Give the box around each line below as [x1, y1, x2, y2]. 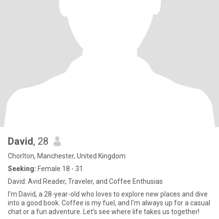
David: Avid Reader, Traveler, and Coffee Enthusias [8, 177, 163, 185]
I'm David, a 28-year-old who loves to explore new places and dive [8, 190, 208, 198]
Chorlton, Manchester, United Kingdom [8, 152, 126, 160]
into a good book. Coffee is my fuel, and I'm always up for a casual [8, 199, 210, 207]
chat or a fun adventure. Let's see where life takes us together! [8, 208, 199, 216]
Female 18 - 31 [36, 165, 83, 173]
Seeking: [8, 165, 36, 173]
